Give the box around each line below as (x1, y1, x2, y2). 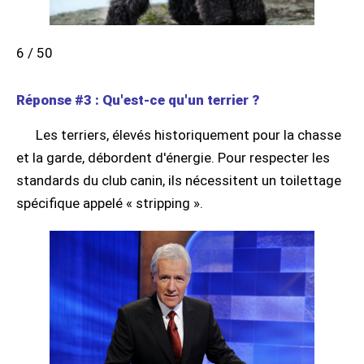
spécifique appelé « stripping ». (16, 194, 203, 211)
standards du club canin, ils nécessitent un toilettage (16, 171, 341, 188)
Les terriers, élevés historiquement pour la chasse (36, 126, 341, 143)
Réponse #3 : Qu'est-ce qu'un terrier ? (16, 91, 259, 108)
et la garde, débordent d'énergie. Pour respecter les (16, 149, 330, 166)
